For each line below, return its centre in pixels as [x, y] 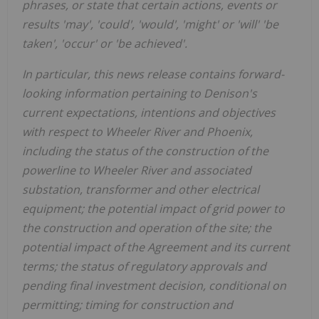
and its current [249, 247]
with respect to [64, 132]
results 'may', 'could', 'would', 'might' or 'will [139, 25]
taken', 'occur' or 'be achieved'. [105, 44]
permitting [51, 305]
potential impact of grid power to [196, 209]
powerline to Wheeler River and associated [137, 171]
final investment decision [136, 286]
